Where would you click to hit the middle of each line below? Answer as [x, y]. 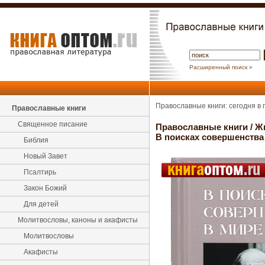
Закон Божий [45, 188]
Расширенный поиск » [221, 67]
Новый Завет [46, 156]
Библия [36, 140]
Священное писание [53, 124]
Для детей [41, 204]
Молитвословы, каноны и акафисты [78, 220]
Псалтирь [40, 172]
